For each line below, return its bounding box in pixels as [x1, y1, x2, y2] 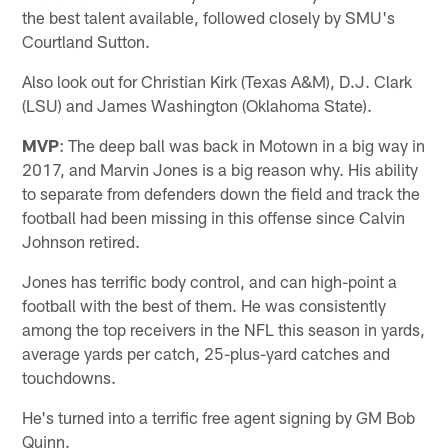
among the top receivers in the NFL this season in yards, [22, 318, 426, 339]
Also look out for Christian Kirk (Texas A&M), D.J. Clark [22, 70, 413, 91]
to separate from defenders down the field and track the [22, 182, 421, 203]
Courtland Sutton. [22, 30, 151, 51]
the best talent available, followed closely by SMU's [22, 6, 396, 27]
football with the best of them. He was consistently [22, 294, 387, 315]
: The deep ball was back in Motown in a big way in [59, 134, 426, 155]
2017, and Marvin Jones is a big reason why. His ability [22, 158, 419, 179]
